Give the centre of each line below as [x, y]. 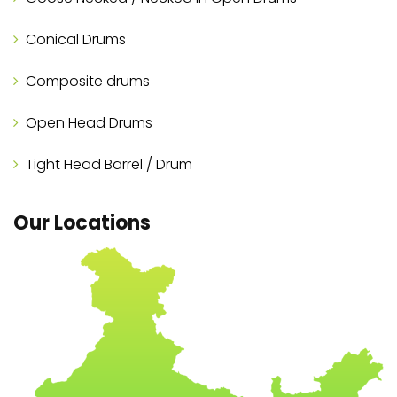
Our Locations [82, 223]
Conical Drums [76, 40]
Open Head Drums [89, 123]
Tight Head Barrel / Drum [109, 165]
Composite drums [88, 82]
